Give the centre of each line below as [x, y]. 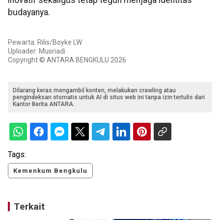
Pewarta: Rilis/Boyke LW [45, 42]
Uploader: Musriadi [37, 51]
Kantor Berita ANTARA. [44, 104]
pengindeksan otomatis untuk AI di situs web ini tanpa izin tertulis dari [109, 97]
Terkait [29, 206]
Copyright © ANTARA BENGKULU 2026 [67, 60]
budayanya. [30, 13]
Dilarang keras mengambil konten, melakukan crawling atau [94, 90]
